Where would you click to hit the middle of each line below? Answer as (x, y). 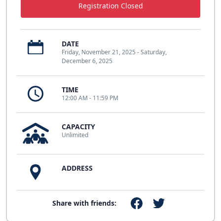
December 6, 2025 (87, 61)
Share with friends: (85, 203)
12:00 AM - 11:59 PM (90, 98)
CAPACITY (78, 126)
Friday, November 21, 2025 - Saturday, (114, 52)
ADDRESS (77, 168)
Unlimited (75, 135)
